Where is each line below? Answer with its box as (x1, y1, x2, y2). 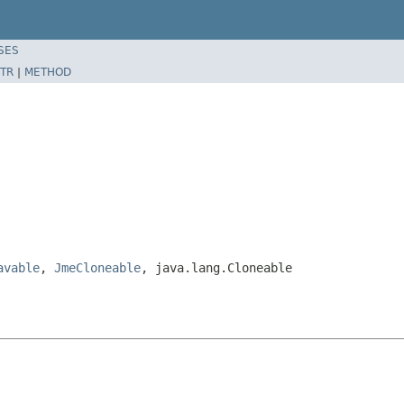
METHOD (24, 65, 71, 78)
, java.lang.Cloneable (141, 260, 292, 275)
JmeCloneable (54, 260, 141, 275)
